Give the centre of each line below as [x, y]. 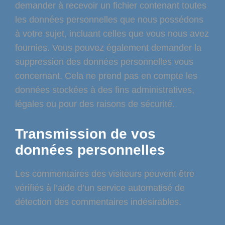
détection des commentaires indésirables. [98, 202]
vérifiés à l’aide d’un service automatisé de [100, 188]
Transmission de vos [85, 134]
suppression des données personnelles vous [104, 62]
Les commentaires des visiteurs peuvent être [105, 174]
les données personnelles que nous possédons [109, 20]
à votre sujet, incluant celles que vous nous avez [112, 34]
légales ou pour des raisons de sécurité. [95, 104]
